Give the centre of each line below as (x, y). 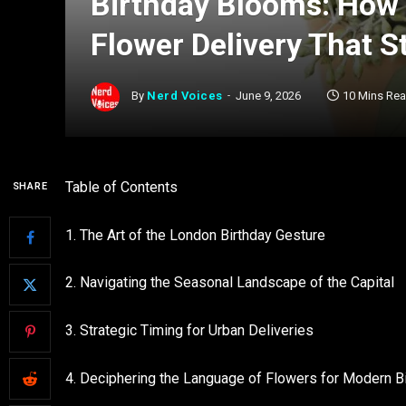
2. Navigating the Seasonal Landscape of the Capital (230, 283)
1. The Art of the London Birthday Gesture (195, 235)
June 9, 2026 (268, 96)
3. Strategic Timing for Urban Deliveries (189, 330)
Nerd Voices (185, 96)
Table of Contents (121, 187)
